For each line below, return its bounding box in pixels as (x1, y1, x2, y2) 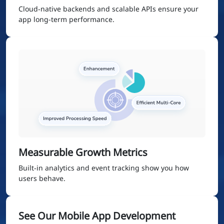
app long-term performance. (18, 14, 114, 24)
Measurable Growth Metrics (18, 145, 147, 159)
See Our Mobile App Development (18, 209, 175, 223)
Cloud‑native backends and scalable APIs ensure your (18, 3, 198, 13)
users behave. (18, 173, 65, 183)
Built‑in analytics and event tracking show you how (18, 163, 189, 173)
